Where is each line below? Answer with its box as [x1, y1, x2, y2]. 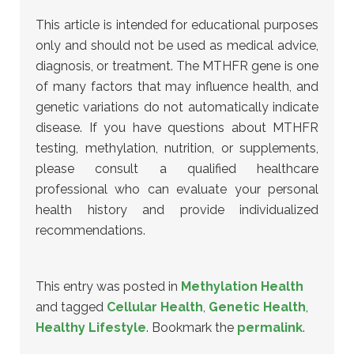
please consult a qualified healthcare [36, 161, 318, 176]
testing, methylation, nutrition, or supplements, [36, 141, 318, 156]
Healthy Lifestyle [36, 320, 146, 335]
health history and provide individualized [36, 202, 318, 217]
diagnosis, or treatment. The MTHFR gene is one [36, 58, 318, 73]
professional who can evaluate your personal [36, 182, 318, 197]
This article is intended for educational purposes [36, 17, 318, 32]
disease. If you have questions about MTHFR [36, 120, 318, 135]
